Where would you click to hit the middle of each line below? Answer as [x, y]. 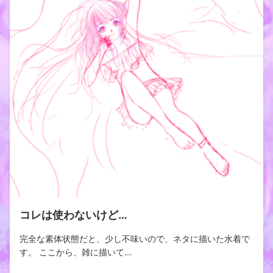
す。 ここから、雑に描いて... [76, 252]
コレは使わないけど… [73, 214]
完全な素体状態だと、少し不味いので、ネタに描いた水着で [135, 239]
